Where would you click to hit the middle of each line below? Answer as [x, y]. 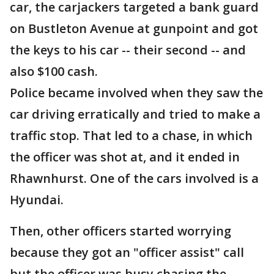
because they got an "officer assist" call [127, 252]
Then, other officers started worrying [120, 231]
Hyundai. [37, 200]
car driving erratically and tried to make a [135, 114]
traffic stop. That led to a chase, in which [131, 135]
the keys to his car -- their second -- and [128, 50]
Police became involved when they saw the [136, 93]
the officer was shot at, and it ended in [125, 157]
